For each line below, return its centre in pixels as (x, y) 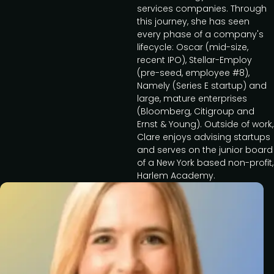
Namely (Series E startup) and (202, 86)
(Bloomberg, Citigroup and (196, 111)
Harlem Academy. (176, 176)
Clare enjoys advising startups (204, 137)
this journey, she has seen (193, 21)
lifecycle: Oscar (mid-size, (193, 47)
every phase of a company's (200, 34)
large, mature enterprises (192, 98)
